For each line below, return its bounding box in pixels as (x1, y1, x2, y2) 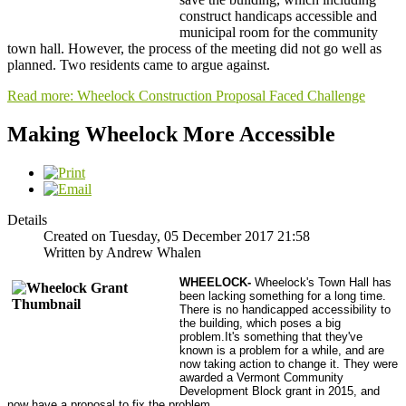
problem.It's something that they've (179, 330, 362, 343)
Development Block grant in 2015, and (179, 384, 380, 398)
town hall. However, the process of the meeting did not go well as (7, 41, 382, 57)
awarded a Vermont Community (179, 371, 343, 384)
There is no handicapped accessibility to (179, 303, 391, 316)
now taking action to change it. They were (179, 357, 398, 371)
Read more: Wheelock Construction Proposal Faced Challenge (7, 88, 365, 104)
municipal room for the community (179, 24, 378, 41)
